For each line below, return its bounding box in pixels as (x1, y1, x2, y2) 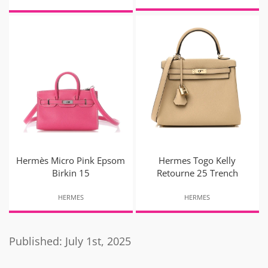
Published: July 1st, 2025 (9, 234, 131, 249)
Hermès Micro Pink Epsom (16, 154, 126, 167)
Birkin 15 (51, 167, 90, 179)
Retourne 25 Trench (156, 167, 238, 179)
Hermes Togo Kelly (159, 154, 236, 167)
